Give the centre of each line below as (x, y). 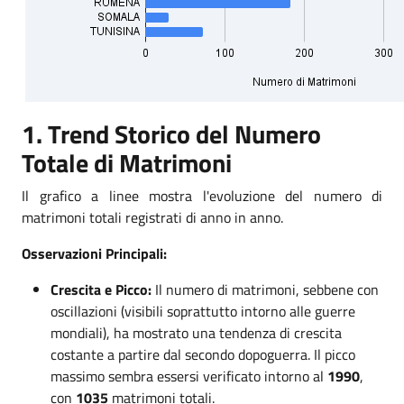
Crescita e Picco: (101, 289)
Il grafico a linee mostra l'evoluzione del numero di (202, 196)
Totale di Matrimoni (127, 163)
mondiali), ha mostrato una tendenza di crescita (196, 333)
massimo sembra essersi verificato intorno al (189, 376)
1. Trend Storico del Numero (171, 134)
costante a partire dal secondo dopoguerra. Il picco (203, 354)
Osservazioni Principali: (94, 253)
